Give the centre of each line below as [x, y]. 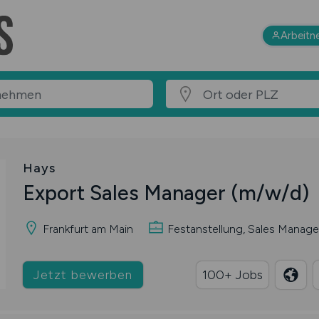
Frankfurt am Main [86, 229]
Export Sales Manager [126, 193]
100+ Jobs [232, 274]
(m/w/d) [270, 193]
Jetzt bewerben [83, 274]
